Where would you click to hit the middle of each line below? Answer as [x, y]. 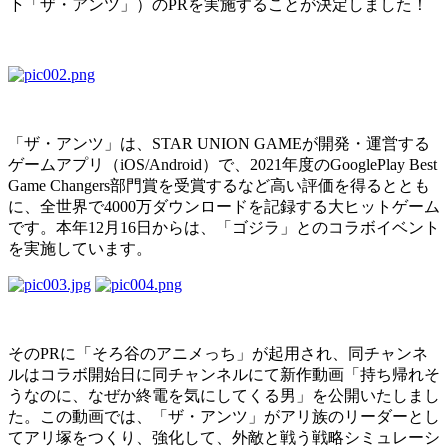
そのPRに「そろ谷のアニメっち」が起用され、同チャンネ [218, 354]
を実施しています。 [80, 249]
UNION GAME [249, 144]
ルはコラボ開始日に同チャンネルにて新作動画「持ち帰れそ [224, 375]
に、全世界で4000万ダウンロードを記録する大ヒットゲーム [224, 207]
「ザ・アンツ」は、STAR [102, 144]
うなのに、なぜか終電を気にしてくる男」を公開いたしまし [224, 396]
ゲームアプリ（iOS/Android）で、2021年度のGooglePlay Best [222, 165]
